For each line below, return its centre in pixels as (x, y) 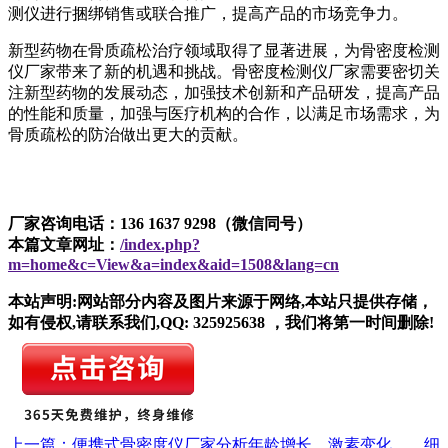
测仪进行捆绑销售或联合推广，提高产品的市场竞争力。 (208, 13)
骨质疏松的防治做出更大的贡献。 (128, 134)
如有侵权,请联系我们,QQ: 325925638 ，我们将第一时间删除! (221, 322)
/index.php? (160, 244)
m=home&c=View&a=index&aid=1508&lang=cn (173, 264)
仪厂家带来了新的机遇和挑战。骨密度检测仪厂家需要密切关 (224, 71)
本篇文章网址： (64, 244)
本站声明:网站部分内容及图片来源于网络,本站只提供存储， (220, 301)
